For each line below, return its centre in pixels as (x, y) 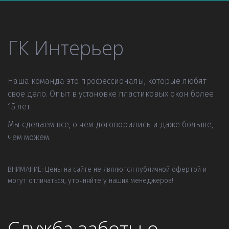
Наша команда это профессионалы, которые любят (107, 81)
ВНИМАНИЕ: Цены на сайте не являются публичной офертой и (107, 169)
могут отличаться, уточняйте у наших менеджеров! (90, 180)
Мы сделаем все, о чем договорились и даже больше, (110, 124)
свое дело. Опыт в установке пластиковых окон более (111, 94)
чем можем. (29, 137)
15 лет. (20, 106)
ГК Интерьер (66, 47)
